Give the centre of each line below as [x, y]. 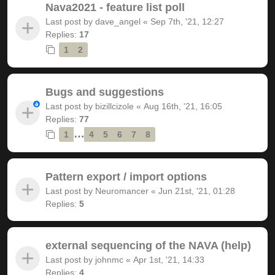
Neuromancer [122, 191]
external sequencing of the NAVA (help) [148, 245]
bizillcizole [114, 106]
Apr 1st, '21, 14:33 [169, 259]
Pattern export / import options [126, 176]
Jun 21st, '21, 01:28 [197, 191]
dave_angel [118, 21]
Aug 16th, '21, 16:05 [183, 106]
